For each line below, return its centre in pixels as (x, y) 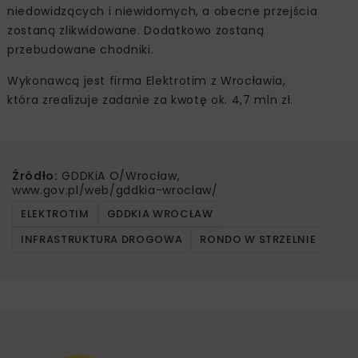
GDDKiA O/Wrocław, (119, 176)
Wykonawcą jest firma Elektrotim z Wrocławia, (147, 81)
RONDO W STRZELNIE (258, 240)
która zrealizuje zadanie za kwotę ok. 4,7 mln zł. (150, 100)
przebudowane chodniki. (81, 50)
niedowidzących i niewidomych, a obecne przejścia (163, 12)
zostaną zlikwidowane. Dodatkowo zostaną (136, 31)
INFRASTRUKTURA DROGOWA (102, 240)
